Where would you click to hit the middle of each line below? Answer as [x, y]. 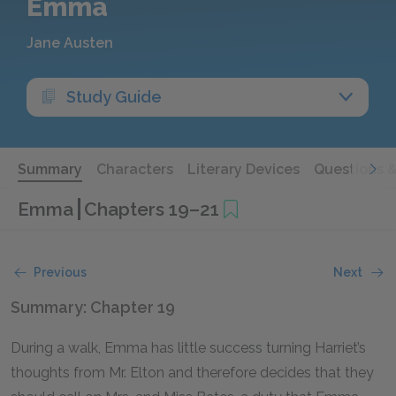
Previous [60, 272]
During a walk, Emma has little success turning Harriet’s [188, 348]
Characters [135, 169]
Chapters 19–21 [152, 209]
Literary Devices [244, 169]
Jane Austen [70, 43]
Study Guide [114, 97]
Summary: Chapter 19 [93, 307]
